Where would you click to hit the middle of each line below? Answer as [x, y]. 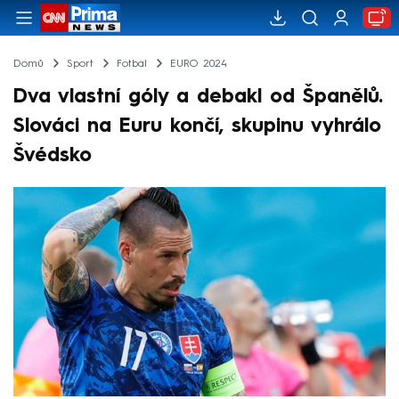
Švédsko [53, 155]
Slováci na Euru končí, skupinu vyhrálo [197, 126]
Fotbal [131, 64]
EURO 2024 [198, 64]
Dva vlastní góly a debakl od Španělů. [198, 97]
